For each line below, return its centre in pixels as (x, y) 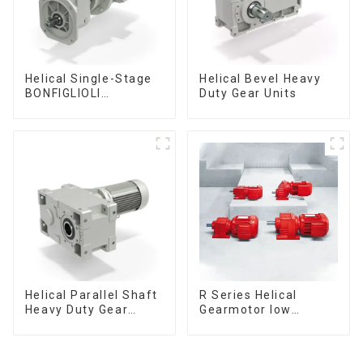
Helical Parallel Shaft (91, 295)
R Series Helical (248, 295)
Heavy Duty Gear (77, 310)
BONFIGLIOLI (63, 94)
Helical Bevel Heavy (260, 79)
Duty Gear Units (248, 94)
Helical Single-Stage (88, 79)
